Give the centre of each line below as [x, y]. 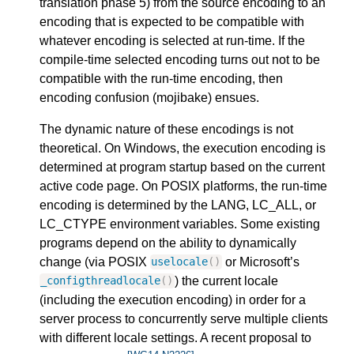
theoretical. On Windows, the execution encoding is [183, 148]
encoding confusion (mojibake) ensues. [149, 97]
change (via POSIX [95, 262]
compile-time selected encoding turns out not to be [180, 59]
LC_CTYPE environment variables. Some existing [180, 224]
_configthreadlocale [101, 281]
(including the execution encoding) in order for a [173, 299]
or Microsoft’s [260, 262]
